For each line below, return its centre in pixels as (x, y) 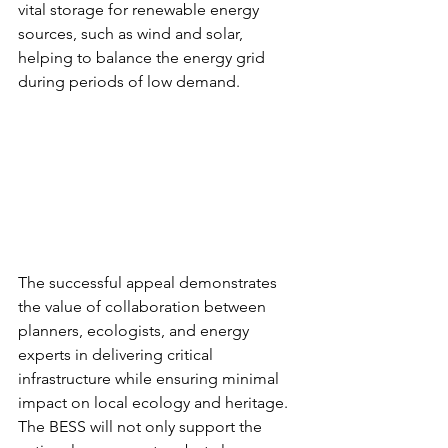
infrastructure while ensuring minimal (150, 379)
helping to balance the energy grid (143, 57)
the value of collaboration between (144, 307)
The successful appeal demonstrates (149, 283)
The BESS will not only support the (142, 427)
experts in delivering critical (117, 355)
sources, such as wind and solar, (132, 33)
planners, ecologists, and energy (135, 331)
